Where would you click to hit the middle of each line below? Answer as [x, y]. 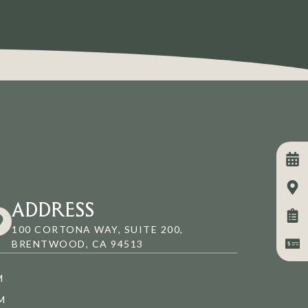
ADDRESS [53, 209]
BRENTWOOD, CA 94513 [78, 243]
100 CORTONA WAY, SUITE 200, [98, 229]
